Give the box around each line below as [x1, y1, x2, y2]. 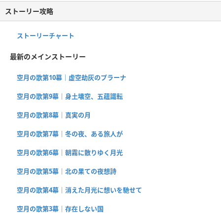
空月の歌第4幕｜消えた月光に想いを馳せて [17, 185, 142, 194]
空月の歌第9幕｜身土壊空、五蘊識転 [17, 91, 123, 101]
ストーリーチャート [17, 31, 74, 40]
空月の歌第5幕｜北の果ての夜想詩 [17, 166, 116, 176]
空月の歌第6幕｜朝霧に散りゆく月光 [17, 147, 123, 157]
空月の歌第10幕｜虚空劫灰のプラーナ [17, 73, 126, 82]
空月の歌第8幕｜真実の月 [17, 110, 91, 119]
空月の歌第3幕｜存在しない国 [17, 204, 104, 213]
